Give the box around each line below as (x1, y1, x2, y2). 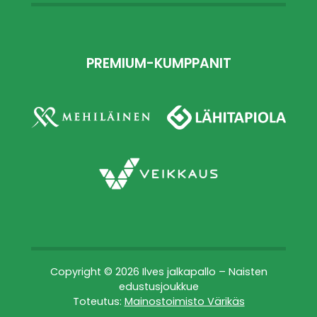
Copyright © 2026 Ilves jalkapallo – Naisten (50, 267, 267, 278)
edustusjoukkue (118, 282, 199, 293)
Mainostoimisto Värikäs (124, 296, 245, 308)
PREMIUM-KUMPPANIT (86, 57, 231, 71)
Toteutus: (72, 296, 125, 308)
